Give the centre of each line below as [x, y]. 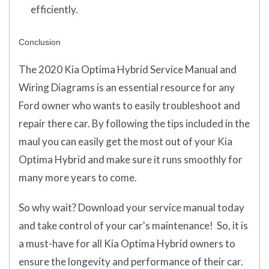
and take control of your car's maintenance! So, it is [133, 226]
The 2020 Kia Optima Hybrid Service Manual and [128, 70]
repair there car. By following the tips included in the [134, 124]
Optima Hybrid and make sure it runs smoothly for [131, 160]
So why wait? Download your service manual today [131, 208]
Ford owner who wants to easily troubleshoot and [129, 106]
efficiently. [54, 10]
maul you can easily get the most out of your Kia [125, 142]
